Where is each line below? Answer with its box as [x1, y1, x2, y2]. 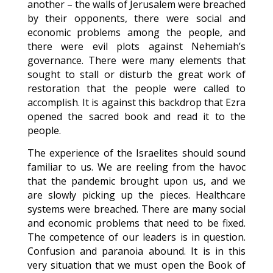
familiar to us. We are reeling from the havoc [27, 160, 246, 174]
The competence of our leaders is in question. [27, 230, 246, 244]
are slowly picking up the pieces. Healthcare [27, 188, 246, 202]
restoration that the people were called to [27, 82, 246, 95]
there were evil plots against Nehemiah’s [27, 40, 246, 53]
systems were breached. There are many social [27, 202, 246, 216]
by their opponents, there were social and [27, 12, 246, 25]
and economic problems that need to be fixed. [27, 216, 246, 230]
